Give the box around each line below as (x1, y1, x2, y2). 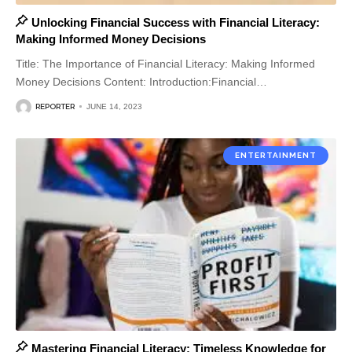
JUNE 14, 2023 (86, 102, 142, 112)
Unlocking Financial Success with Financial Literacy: (31, 15, 320, 29)
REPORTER (35, 102, 75, 112)
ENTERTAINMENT (235, 150, 317, 159)
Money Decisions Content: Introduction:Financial (16, 75, 256, 88)
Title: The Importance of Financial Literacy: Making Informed (16, 57, 315, 70)
